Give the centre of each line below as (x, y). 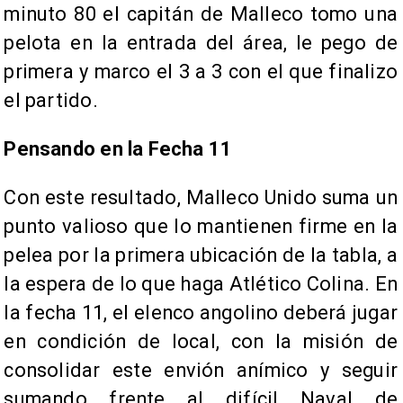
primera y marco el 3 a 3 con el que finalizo (201, 72)
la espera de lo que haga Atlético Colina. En (201, 284)
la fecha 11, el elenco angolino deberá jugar (201, 313)
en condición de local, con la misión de (201, 342)
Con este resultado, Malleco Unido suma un (201, 198)
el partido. (51, 101)
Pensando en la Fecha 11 (121, 149)
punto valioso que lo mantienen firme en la (201, 227)
